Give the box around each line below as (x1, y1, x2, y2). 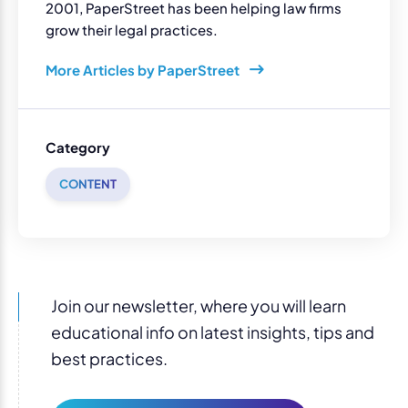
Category (46, 138, 110, 156)
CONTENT (59, 176, 117, 191)
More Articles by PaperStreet (46, 60, 242, 78)
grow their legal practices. (46, 20, 218, 38)
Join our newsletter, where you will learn (51, 294, 346, 316)
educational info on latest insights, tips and (51, 321, 374, 342)
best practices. (51, 347, 168, 369)
